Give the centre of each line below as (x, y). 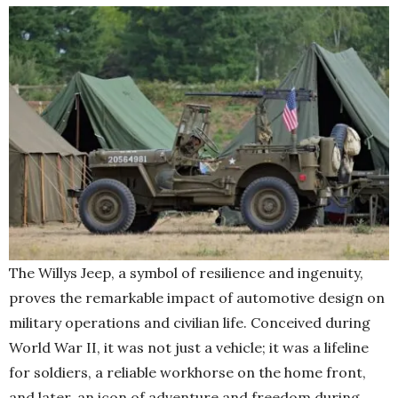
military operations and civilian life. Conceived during (190, 322)
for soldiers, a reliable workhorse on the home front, (187, 372)
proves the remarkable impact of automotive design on (197, 297)
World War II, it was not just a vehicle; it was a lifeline (189, 347)
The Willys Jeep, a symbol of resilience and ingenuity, (186, 272)
